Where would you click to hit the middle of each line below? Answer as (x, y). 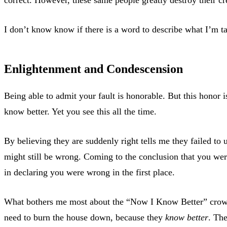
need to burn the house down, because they (85, 217)
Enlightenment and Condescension (93, 69)
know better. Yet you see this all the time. (80, 111)
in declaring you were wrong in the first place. (89, 172)
